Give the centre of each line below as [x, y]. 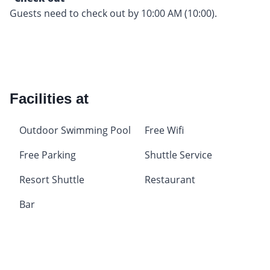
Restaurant [170, 179]
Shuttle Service [178, 155]
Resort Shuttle [52, 179]
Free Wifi [164, 130]
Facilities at [49, 98]
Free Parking [48, 155]
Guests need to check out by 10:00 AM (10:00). [113, 13]
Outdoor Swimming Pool [75, 130]
